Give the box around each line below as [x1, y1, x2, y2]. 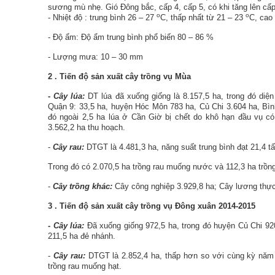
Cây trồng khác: [53, 182, 115, 191]
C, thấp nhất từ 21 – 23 [160, 13, 246, 22]
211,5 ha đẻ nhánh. [48, 231, 115, 241]
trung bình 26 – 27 [90, 13, 157, 22]
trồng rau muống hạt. [48, 261, 122, 271]
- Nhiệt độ [48, 13, 85, 22]
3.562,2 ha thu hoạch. [48, 123, 125, 132]
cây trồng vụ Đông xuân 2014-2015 [125, 201, 255, 211]
